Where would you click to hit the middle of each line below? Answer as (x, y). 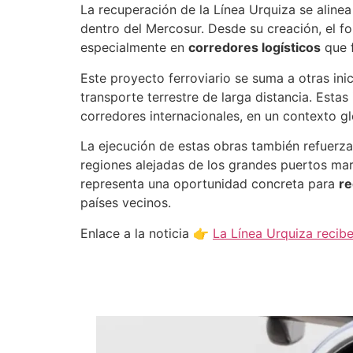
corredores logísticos (255, 48)
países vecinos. (126, 203)
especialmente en (134, 48)
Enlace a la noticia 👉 (147, 233)
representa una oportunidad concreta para (210, 184)
